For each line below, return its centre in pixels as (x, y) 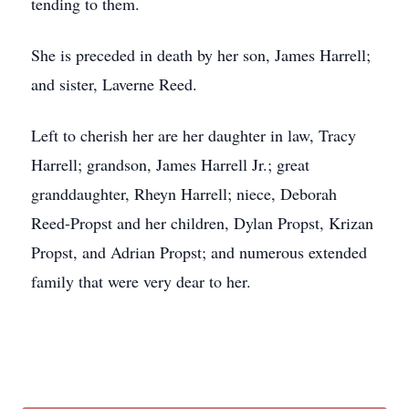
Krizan (351, 223)
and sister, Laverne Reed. (114, 84)
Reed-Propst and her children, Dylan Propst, (180, 223)
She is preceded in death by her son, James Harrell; (201, 55)
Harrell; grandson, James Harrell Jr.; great (170, 164)
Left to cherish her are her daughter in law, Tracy (194, 135)
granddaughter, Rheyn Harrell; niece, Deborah (184, 194)
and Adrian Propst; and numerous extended (225, 252)
